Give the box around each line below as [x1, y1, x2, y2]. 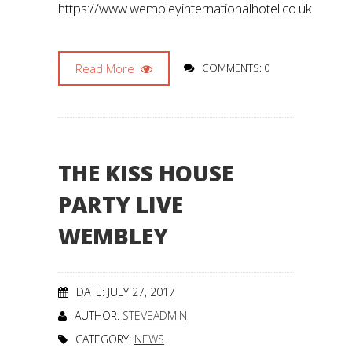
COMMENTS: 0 [202, 60, 270, 75]
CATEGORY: [75, 332, 134, 346]
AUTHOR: [75, 308, 123, 323]
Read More [75, 60, 137, 76]
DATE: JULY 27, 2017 [76, 284, 175, 299]
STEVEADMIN [123, 308, 187, 323]
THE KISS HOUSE [58, 158, 233, 188]
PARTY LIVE [58, 189, 183, 219]
